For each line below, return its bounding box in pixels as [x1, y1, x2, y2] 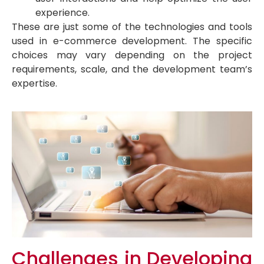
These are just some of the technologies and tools [12, 20, 252, 34]
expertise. [12, 77, 57, 91]
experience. [35, 6, 90, 20]
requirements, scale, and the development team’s [12, 62, 252, 77]
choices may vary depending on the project [12, 48, 252, 62]
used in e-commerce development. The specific [12, 34, 252, 48]
